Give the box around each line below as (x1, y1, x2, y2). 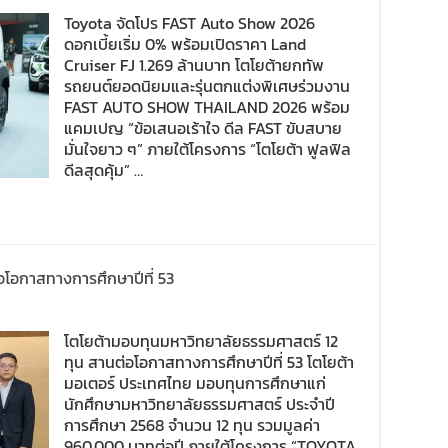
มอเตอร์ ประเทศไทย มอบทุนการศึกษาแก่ (64, 371, 326, 395)
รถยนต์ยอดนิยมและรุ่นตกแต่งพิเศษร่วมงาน (64, 74, 350, 98)
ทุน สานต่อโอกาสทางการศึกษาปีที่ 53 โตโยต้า (64, 350, 354, 374)
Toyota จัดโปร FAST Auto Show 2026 (64, 11, 315, 35)
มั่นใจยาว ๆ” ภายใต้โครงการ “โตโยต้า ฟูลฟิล (64, 137, 351, 161)
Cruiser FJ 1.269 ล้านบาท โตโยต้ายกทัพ (64, 53, 324, 77)
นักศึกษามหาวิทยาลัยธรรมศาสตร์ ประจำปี (64, 392, 335, 416)
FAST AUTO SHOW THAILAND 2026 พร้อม (64, 95, 350, 119)
